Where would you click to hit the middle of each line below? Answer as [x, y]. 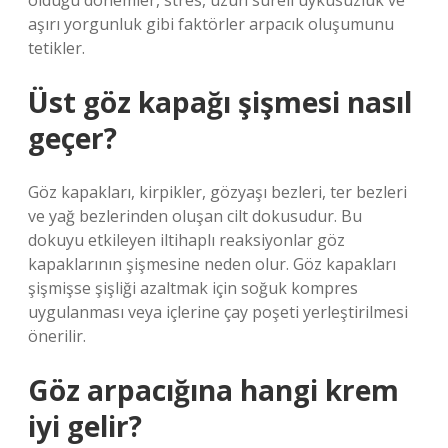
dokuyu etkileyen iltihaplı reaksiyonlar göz [186, 240]
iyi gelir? [85, 426]
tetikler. [56, 48]
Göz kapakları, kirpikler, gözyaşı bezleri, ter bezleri [217, 192]
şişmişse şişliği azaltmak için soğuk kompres [193, 288]
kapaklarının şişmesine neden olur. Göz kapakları [212, 264]
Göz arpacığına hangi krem [213, 390]
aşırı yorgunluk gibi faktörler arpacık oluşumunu [211, 24]
